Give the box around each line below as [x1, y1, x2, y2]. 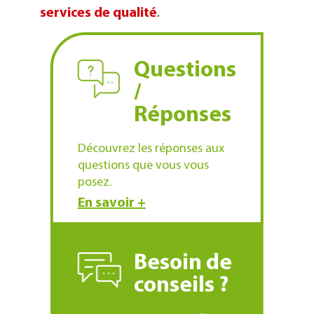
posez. [77, 175, 111, 189]
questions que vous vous [77, 158, 209, 172]
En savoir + [77, 196, 146, 210]
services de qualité [39, 6, 157, 20]
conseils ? [133, 274, 228, 297]
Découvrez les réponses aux [77, 142, 224, 156]
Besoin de [133, 252, 232, 275]
